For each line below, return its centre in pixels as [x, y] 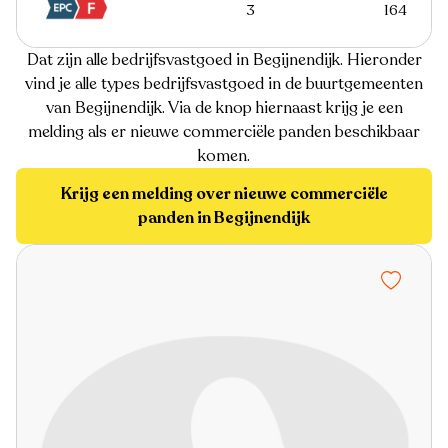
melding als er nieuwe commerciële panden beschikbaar [224, 132]
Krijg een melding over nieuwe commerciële [224, 194]
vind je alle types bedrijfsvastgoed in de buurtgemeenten [224, 84]
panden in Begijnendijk [224, 218]
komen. [224, 156]
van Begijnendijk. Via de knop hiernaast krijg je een [224, 108]
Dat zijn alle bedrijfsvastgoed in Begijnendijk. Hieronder [224, 60]
